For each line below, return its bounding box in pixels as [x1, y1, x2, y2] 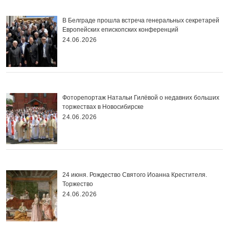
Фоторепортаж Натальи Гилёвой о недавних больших [62, 94, 219, 101]
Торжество [62, 180, 93, 188]
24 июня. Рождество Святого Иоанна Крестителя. [62, 171, 207, 178]
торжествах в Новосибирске [62, 103, 144, 110]
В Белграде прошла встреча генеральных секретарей [62, 17, 219, 24]
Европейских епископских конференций [62, 26, 178, 33]
